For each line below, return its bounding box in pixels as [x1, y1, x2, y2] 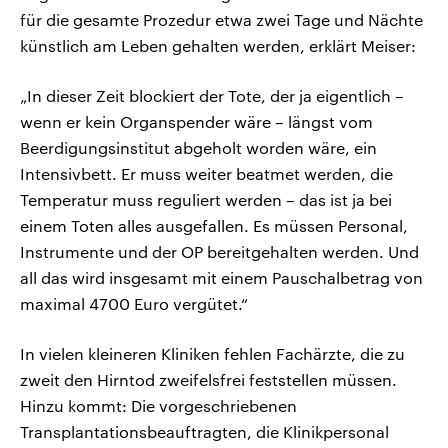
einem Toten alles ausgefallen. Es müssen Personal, [20, 216, 408, 236]
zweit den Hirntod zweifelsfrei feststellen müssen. [20, 370, 397, 390]
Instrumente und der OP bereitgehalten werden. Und [20, 242, 419, 262]
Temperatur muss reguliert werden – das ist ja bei [20, 190, 392, 210]
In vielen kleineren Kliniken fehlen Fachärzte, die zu [20, 344, 405, 364]
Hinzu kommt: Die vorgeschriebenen [20, 396, 297, 416]
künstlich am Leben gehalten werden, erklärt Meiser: [20, 36, 416, 56]
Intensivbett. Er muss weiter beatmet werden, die [20, 164, 393, 184]
